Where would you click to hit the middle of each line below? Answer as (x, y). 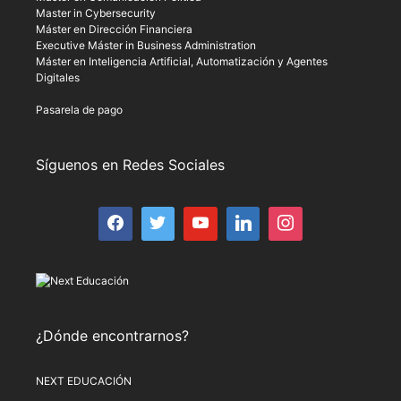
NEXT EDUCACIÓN (84, 380)
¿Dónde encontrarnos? (112, 335)
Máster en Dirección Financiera (114, 30)
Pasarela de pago (79, 110)
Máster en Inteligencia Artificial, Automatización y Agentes (182, 62)
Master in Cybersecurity (96, 13)
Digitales (58, 78)
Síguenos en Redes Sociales (130, 165)
